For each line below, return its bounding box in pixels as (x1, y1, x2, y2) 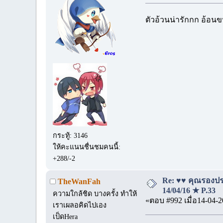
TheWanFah (58, 177, 101, 186)
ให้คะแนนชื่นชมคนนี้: (53, 143, 121, 151)
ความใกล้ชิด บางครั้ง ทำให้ (53, 190, 137, 198)
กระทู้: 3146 (53, 131, 88, 140)
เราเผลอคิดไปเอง (53, 201, 107, 209)
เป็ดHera (53, 213, 78, 221)
